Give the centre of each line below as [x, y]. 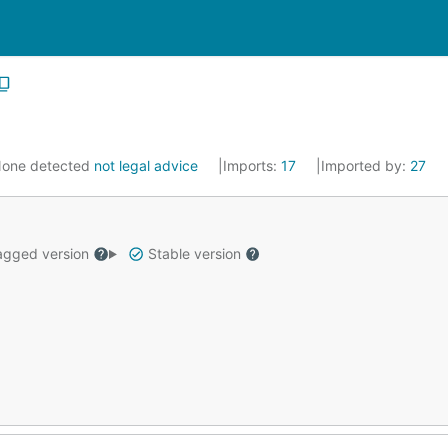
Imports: [252, 165]
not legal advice [146, 165]
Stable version [194, 253]
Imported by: [365, 165]
